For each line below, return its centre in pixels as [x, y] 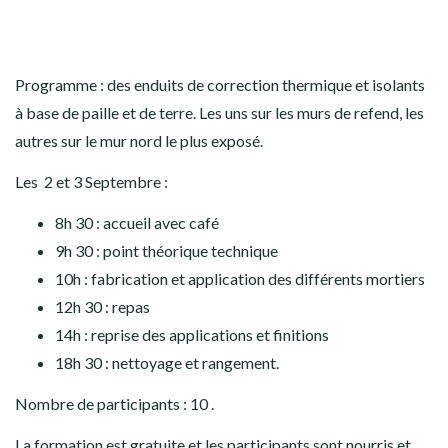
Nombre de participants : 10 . [114, 404]
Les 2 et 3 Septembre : [91, 182]
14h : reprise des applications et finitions [192, 335]
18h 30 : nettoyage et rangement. [167, 363]
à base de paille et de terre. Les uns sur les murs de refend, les [219, 113]
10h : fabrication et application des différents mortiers [240, 279]
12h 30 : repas [102, 307]
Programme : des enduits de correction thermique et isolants [220, 85]
